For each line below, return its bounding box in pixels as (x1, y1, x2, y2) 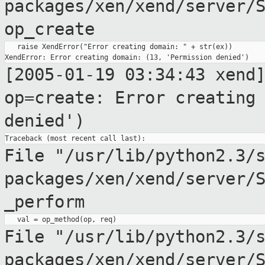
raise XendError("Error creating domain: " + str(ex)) (5, 43, 232, 51)
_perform (4, 192, 85, 212)
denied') (4, 111, 85, 131)
